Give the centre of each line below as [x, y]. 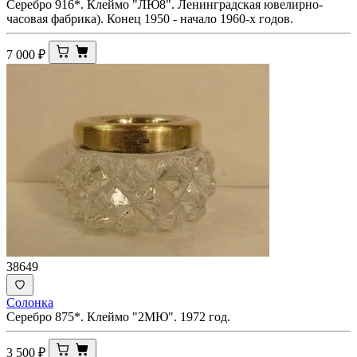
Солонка [30, 302]
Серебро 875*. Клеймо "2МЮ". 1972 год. [118, 316]
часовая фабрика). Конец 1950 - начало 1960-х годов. [150, 18]
